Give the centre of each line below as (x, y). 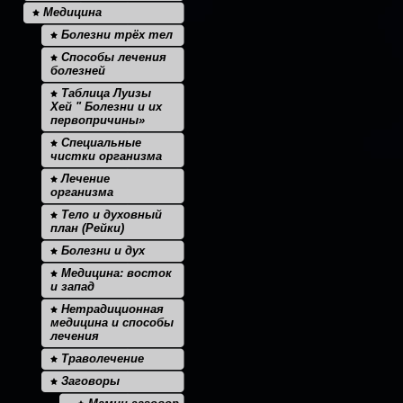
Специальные (99, 143)
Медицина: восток (115, 273)
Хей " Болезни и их (106, 107)
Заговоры (89, 381)
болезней (78, 71)
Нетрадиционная (111, 309)
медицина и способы (112, 322)
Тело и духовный (110, 215)
